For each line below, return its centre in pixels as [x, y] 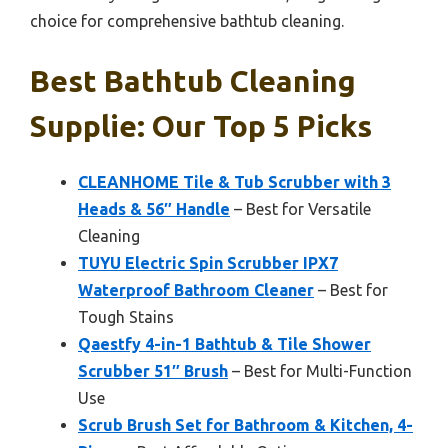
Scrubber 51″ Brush [153, 371]
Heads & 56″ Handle [154, 209]
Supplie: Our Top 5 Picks [201, 126]
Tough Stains [126, 317]
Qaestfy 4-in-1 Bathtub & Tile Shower [224, 344]
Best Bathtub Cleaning [193, 81]
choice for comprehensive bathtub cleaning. [187, 21]
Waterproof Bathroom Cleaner [196, 290]
